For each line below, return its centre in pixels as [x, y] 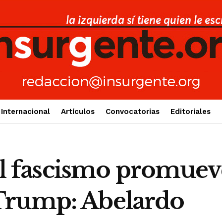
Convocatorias [132, 111]
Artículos [78, 111]
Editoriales [190, 111]
